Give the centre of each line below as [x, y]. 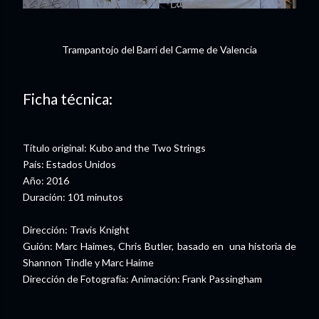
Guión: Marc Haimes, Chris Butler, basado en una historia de [159, 246]
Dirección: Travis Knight [76, 230]
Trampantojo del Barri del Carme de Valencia [159, 49]
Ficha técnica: [69, 98]
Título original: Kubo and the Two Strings [114, 148]
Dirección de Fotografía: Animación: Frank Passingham [142, 279]
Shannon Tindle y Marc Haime [88, 263]
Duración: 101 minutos [73, 197]
